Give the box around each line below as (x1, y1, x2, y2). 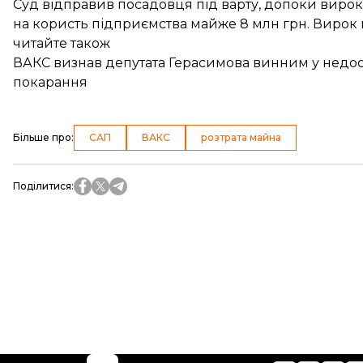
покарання (13, 75, 88, 90)
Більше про (13, 131, 71, 143)
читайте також (13, 36, 110, 51)
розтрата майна (201, 131, 281, 143)
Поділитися (13, 180, 71, 192)
